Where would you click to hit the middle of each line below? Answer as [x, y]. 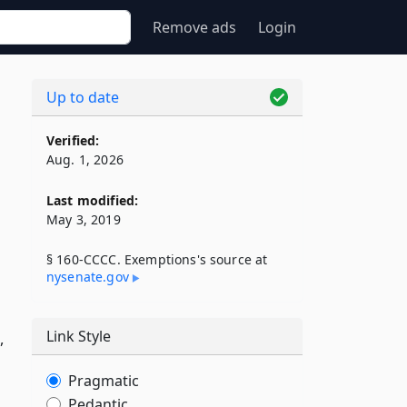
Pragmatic [104, 381]
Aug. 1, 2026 [85, 159]
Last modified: [93, 200]
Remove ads [194, 27]
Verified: [73, 140]
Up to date [83, 97]
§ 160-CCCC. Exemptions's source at [157, 259]
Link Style [79, 336]
